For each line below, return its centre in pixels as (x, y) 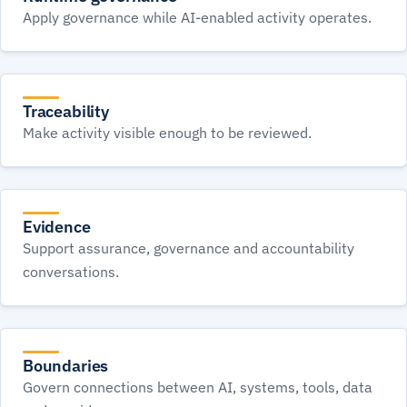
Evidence (57, 227)
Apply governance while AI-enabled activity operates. (197, 17)
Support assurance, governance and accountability (189, 248)
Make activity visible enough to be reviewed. (167, 133)
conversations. (71, 272)
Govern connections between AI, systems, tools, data (198, 387)
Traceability (66, 111)
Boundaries (66, 366)
